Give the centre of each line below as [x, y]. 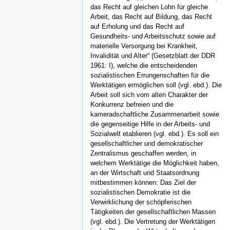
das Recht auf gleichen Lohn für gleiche [149, 7]
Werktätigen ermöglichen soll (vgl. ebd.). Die [156, 85]
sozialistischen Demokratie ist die [140, 192]
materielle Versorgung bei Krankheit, [144, 46]
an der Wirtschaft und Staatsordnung [145, 172]
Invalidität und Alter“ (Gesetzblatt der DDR [153, 55]
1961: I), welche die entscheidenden [144, 65]
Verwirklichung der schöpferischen [141, 202]
